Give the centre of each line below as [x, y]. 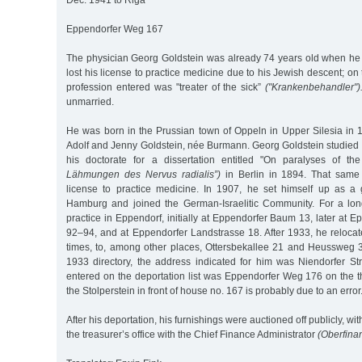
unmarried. [90, 102]
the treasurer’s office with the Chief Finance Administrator [192, 335]
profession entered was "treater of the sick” [166, 88]
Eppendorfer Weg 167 [115, 29]
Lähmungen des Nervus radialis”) [143, 175]
